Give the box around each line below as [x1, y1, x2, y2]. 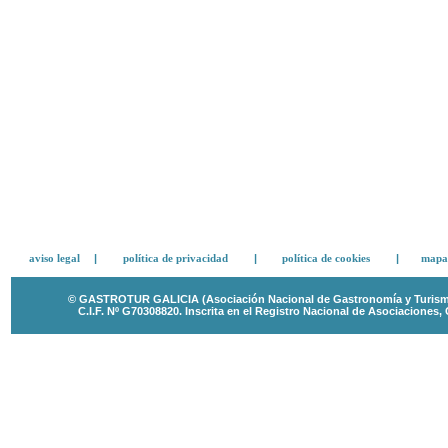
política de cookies [282, 252, 370, 264]
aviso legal [29, 252, 80, 264]
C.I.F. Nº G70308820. [78, 305, 185, 317]
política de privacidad [123, 252, 228, 264]
